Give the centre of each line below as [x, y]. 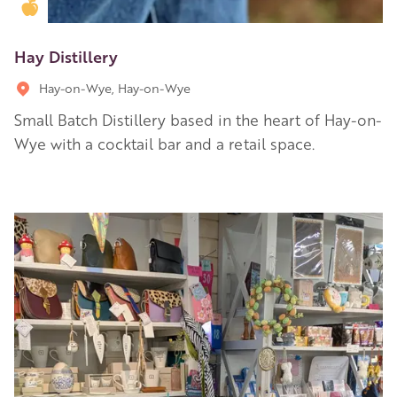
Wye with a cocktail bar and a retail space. [164, 143]
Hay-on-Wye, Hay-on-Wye [115, 87]
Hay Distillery [66, 55]
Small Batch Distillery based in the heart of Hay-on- [198, 119]
